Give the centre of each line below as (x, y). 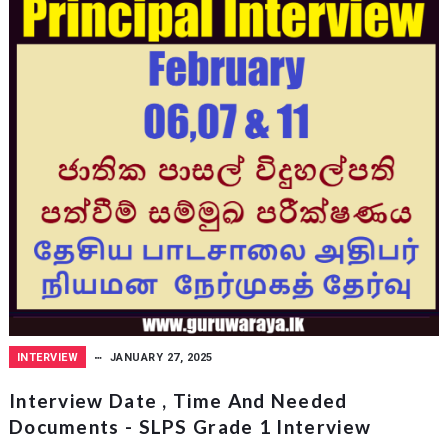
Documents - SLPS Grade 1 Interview (190, 426)
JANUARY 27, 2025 (161, 357)
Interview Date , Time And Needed (178, 400)
